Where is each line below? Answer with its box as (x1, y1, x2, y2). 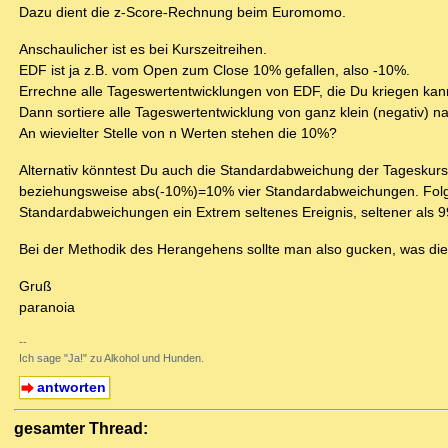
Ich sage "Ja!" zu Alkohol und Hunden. (19, 352, 204, 365)
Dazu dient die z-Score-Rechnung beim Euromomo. (19, 4, 346, 21)
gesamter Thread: (14, 419, 148, 438)
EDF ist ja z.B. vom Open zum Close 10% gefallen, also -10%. (19, 62, 410, 79)
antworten (36, 379, 106, 396)
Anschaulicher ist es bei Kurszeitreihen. (19, 41, 267, 58)
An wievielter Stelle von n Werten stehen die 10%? (19, 125, 337, 142)
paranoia (19, 299, 75, 316)
